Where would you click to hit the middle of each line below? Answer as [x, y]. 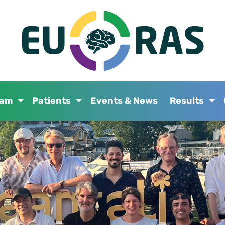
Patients [51, 101]
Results [187, 101]
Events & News [124, 101]
